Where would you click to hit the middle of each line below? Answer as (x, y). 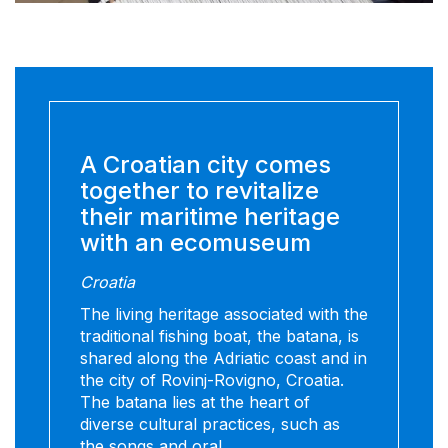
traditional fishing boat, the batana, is (219, 336)
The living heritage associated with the (224, 314)
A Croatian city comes (205, 165)
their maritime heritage (210, 217)
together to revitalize (199, 191)
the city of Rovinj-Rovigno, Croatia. (212, 380)
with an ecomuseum (195, 243)
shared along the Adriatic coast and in (223, 358)
